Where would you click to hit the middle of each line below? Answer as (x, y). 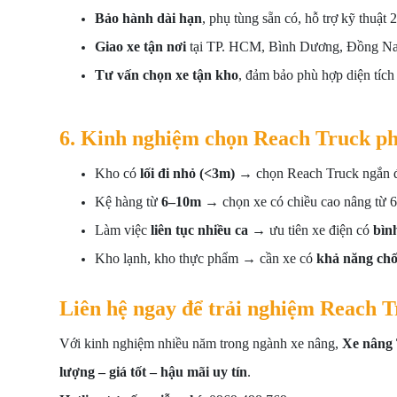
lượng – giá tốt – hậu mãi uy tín (153, 372)
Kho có (117, 173)
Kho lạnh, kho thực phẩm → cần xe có (206, 258)
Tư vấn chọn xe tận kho (167, 75)
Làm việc (123, 230)
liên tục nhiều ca (199, 230)
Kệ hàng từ (128, 202)
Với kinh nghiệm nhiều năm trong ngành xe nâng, (201, 343)
